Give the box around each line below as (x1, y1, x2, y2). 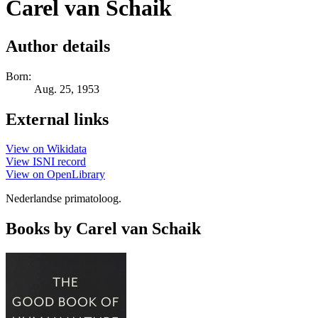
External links (6, 109, 109, 128)
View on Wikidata (6, 143, 87, 155)
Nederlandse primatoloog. (6, 192, 121, 205)
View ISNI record (6, 155, 86, 168)
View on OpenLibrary (6, 168, 105, 181)
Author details (6, 36, 110, 55)
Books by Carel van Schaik (6, 219, 201, 238)
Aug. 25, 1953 (34, 82, 99, 95)
